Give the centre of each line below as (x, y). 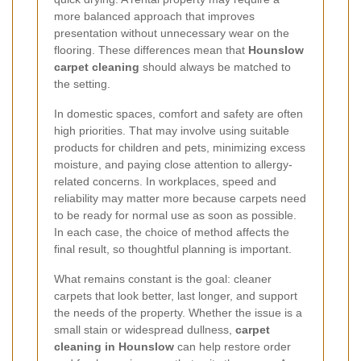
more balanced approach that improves (154, 16)
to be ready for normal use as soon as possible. (175, 215)
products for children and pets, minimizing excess (180, 147)
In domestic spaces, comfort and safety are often (178, 113)
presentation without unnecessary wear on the (172, 33)
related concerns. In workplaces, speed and (165, 181)
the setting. (82, 83)
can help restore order (232, 346)
